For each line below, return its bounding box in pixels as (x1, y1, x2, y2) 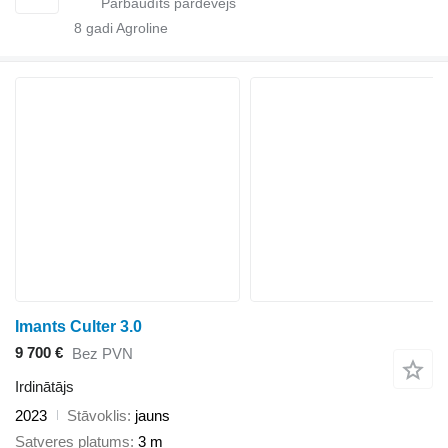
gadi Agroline (82, 19, 168, 36)
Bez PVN (72, 345, 133, 363)
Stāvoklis (67, 406, 127, 424)
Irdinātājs (15, 377, 74, 395)
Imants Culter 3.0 (15, 317, 142, 335)
